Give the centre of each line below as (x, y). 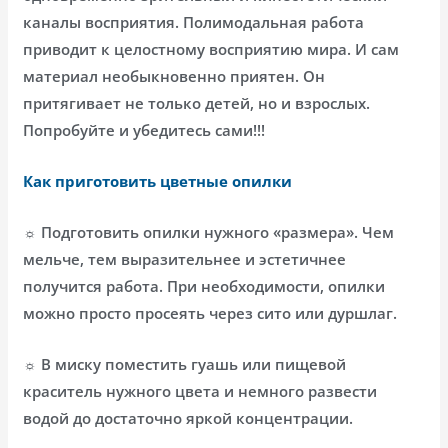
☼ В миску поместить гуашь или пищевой (185, 363)
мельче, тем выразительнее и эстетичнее (185, 258)
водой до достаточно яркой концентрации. (188, 417)
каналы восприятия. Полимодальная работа (194, 21)
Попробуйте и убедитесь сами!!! (144, 129)
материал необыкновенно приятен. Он (174, 75)
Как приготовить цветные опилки (158, 180)
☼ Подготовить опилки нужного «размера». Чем (209, 231)
